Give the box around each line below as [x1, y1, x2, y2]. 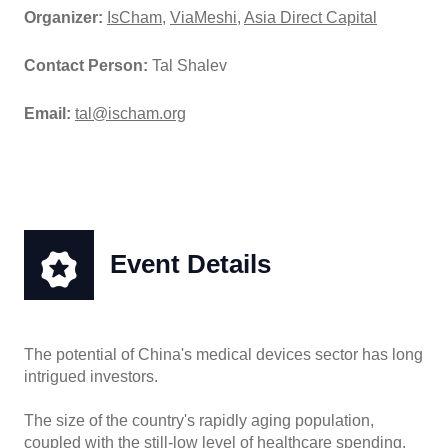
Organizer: [24, 9, 107, 27]
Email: [24, 105, 75, 123]
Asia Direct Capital [244, 9, 377, 27]
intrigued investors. [24, 368, 158, 386]
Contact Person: [24, 57, 152, 75]
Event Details [110, 250, 271, 279]
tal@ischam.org [75, 105, 186, 123]
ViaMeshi [170, 9, 237, 27]
